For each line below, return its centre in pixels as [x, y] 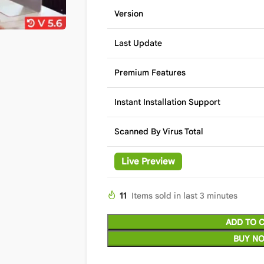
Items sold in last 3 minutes [184, 196]
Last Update [138, 43]
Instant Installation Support [167, 102]
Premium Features [150, 72]
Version [128, 14]
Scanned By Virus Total [159, 131]
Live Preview [148, 161]
